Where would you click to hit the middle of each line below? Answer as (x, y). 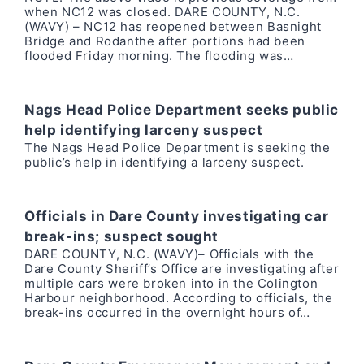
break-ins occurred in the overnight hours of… (168, 312)
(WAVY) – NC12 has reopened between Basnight (173, 26)
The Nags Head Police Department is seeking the (178, 147)
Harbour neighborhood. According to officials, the (179, 298)
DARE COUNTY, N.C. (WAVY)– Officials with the (169, 254)
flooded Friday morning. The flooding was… (159, 56)
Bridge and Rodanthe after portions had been (165, 41)
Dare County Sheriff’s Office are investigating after (182, 269)
